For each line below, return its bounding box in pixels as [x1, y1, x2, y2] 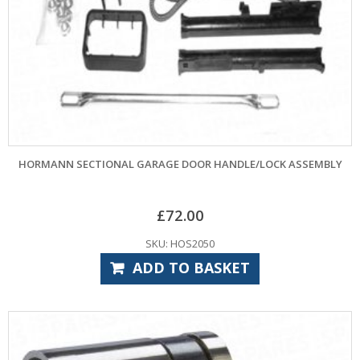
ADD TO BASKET [132, 257, 250, 277]
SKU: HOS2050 [145, 235, 215, 251]
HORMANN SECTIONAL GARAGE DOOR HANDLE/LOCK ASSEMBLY [18, 157, 342, 172]
